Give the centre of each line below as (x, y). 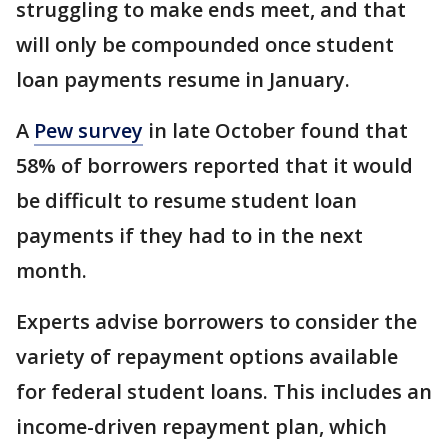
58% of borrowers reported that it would (214, 165)
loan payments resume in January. (183, 79)
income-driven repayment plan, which (201, 426)
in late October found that (275, 130)
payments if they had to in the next (189, 235)
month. (51, 270)
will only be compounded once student (205, 44)
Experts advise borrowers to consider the (216, 321)
